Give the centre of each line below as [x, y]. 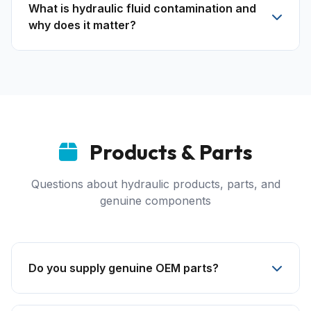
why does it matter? [82, 25]
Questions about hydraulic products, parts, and [155, 184]
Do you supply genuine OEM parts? [124, 268]
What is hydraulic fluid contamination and [142, 8]
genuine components [155, 201]
